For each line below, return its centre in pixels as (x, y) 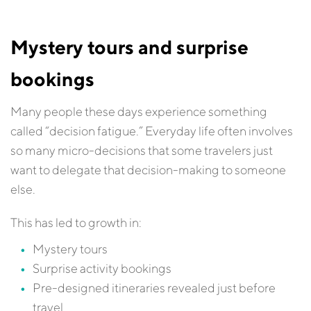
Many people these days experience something (139, 111)
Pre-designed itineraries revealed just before (154, 288)
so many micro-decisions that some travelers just (142, 150)
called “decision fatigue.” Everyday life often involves (152, 131)
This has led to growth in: (76, 222)
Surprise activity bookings (102, 268)
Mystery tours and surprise (129, 47)
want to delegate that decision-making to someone (148, 170)
